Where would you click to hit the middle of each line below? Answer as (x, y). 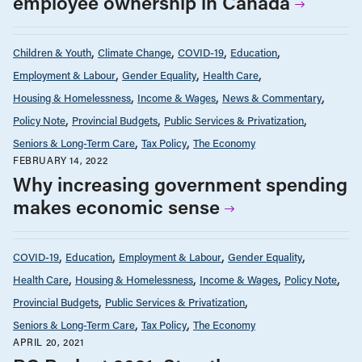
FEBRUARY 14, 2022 (61, 160)
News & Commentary (272, 97)
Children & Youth (52, 52)
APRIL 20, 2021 (48, 341)
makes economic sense (116, 206)
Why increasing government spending (180, 183)
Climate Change (135, 52)
